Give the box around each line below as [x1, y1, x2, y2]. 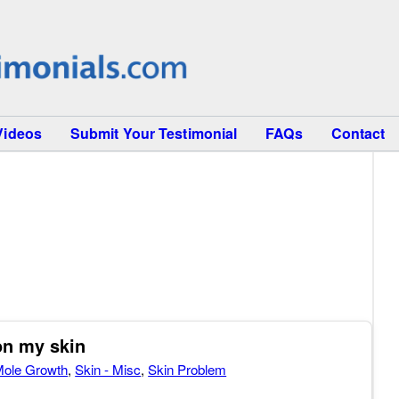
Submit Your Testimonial [69, 123, 238, 143]
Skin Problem [148, 360, 227, 379]
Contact [330, 123, 386, 143]
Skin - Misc [75, 360, 142, 379]
